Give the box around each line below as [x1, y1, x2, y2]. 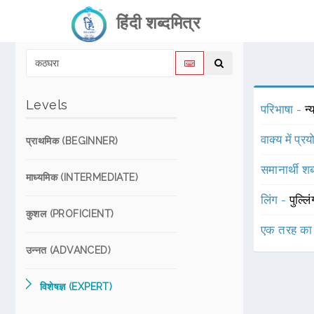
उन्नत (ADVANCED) [26, 245, 111, 256]
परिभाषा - [261, 102, 305, 116]
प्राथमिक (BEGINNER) [26, 135, 118, 146]
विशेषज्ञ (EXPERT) [40, 281, 113, 292]
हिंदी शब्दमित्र [107, 13, 200, 33]
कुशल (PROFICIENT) [26, 208, 114, 219]
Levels [26, 97, 68, 112]
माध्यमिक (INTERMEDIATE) [26, 172, 138, 183]
